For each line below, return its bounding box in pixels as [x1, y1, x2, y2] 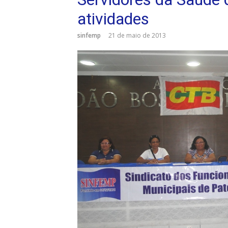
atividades [77, 9, 149, 28]
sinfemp [77, 31, 101, 40]
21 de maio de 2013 [108, 31, 166, 40]
